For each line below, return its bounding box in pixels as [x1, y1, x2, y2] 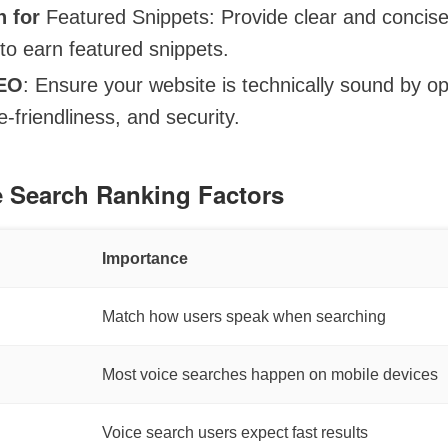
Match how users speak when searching [102, 308, 386, 325]
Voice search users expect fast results [102, 424, 368, 441]
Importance [102, 250, 188, 267]
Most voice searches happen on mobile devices [102, 366, 438, 383]
